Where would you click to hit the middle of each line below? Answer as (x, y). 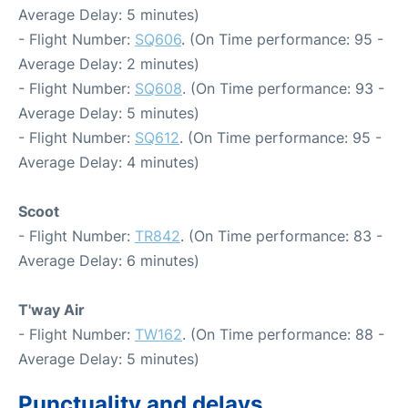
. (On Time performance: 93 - (283, 88)
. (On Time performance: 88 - (283, 334)
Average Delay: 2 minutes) (109, 63)
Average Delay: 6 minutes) (109, 260)
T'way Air (51, 309)
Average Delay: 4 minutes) (109, 162)
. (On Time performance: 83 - (281, 235)
